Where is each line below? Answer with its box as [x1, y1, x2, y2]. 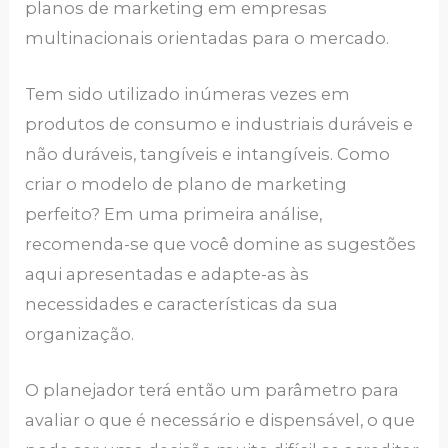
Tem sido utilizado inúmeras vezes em [25, 83, 351, 104]
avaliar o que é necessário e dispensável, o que [25, 410, 416, 430]
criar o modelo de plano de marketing [25, 173, 348, 194]
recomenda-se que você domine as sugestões [25, 233, 417, 254]
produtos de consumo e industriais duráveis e [25, 113, 414, 134]
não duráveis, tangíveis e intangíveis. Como [25, 143, 391, 164]
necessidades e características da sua [25, 293, 339, 314]
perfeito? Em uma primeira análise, [25, 203, 323, 224]
